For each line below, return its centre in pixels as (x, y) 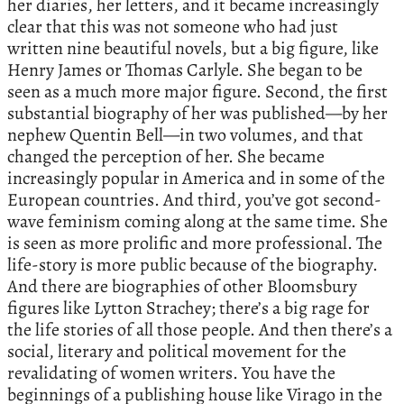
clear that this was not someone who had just (173, 27)
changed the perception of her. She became (166, 157)
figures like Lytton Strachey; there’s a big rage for (188, 308)
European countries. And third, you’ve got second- (194, 200)
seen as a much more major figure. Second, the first (197, 92)
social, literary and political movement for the (177, 352)
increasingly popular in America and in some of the (196, 179)
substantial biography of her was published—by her (197, 114)
